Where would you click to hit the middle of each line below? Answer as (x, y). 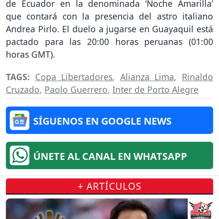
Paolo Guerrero (76, 90)
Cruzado (23, 90)
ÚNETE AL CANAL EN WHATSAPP (110, 156)
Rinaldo (198, 77)
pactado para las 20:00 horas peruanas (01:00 (109, 41)
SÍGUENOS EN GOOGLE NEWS (102, 121)
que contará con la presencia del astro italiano (109, 16)
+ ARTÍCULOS (109, 186)
